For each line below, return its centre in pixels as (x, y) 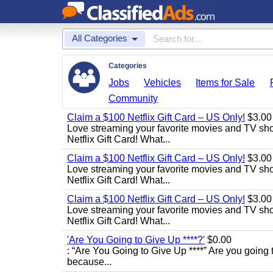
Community (133, 98)
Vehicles (163, 83)
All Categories (100, 38)
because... (89, 262)
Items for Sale (225, 83)
